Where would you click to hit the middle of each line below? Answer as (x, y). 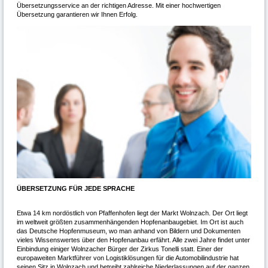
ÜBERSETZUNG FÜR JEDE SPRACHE (75, 189)
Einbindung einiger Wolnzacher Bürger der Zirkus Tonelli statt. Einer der (120, 249)
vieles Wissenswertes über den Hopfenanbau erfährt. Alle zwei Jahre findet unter (133, 240)
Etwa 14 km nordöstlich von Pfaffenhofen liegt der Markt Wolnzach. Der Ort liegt (132, 213)
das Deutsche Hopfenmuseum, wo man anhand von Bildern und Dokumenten (128, 231)
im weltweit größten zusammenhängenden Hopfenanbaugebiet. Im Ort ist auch (130, 222)
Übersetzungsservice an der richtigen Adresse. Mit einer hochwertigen (118, 5)
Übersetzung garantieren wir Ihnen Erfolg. (77, 14)
